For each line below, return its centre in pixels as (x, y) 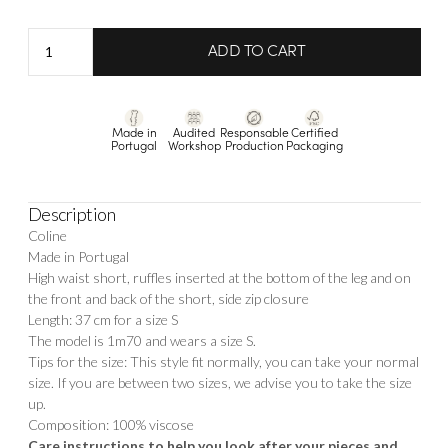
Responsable (254, 134)
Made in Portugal (78, 257)
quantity (52, 100)
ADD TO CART (256, 51)
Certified (314, 134)
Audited (194, 134)
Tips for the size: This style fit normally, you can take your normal (223, 362)
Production (254, 147)
